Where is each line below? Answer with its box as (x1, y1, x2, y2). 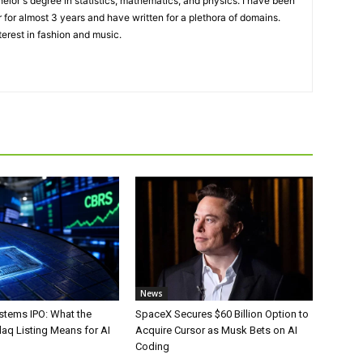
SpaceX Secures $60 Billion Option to (135, 308, 310, 321)
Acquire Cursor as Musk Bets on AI (135, 324, 298, 337)
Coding (135, 340, 170, 353)
